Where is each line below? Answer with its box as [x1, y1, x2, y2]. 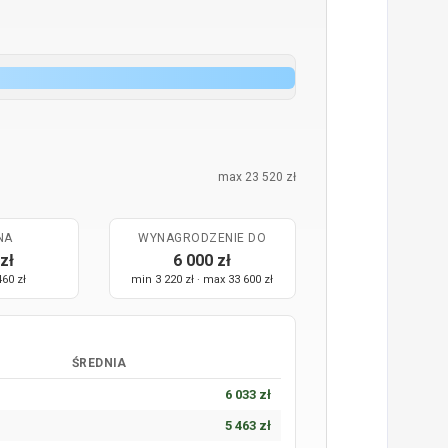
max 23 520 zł [218, 170, 296, 184]
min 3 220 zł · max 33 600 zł [131, 273, 274, 286]
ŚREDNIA [72, 356, 127, 370]
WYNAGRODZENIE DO [138, 231, 267, 245]
